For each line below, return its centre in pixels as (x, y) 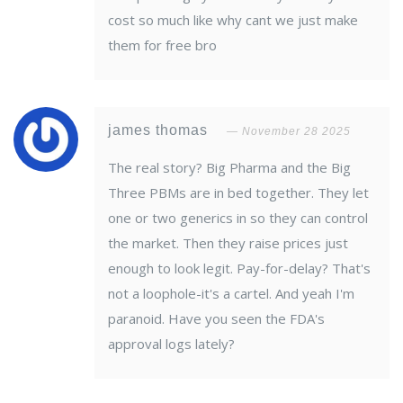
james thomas (160, 130)
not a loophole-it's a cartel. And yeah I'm (231, 294)
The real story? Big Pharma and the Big (229, 168)
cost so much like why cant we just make (233, 20)
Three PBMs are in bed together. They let (238, 193)
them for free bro (162, 45)
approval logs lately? (171, 344)
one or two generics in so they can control (238, 218)
